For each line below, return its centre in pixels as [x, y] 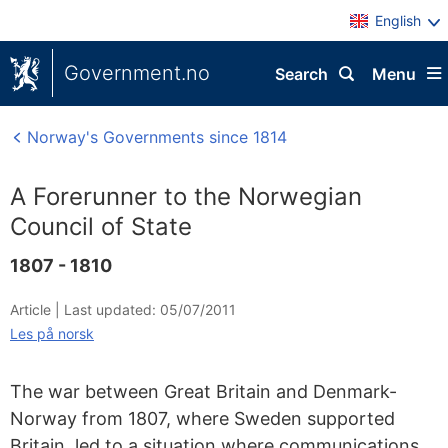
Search [301, 73]
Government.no [137, 73]
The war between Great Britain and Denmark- [203, 391]
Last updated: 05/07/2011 [150, 309]
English [398, 20]
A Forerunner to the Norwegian [186, 196]
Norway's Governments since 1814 [154, 137]
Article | [37, 309]
